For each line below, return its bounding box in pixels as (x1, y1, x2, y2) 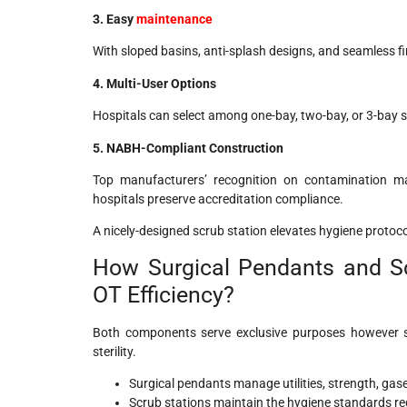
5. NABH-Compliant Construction (93, 140, 283, 155)
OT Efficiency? (93, 281, 234, 308)
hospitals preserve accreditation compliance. (93, 192, 343, 207)
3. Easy (93, 12, 136, 27)
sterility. (93, 343, 136, 359)
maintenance (136, 12, 213, 27)
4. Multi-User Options (93, 75, 216, 91)
